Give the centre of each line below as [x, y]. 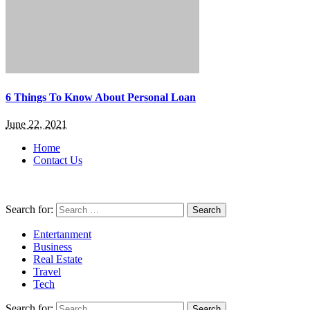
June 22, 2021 [36, 124]
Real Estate [58, 259]
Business [53, 247]
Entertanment [62, 234]
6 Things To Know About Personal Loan [101, 97]
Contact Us [58, 160]
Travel [47, 272]
